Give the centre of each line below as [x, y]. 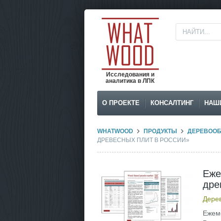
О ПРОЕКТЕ [121, 103]
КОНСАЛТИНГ [172, 103]
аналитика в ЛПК [130, 81]
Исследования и [130, 74]
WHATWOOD [115, 131]
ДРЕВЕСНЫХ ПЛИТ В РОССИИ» [143, 140]
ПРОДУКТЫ [160, 131]
